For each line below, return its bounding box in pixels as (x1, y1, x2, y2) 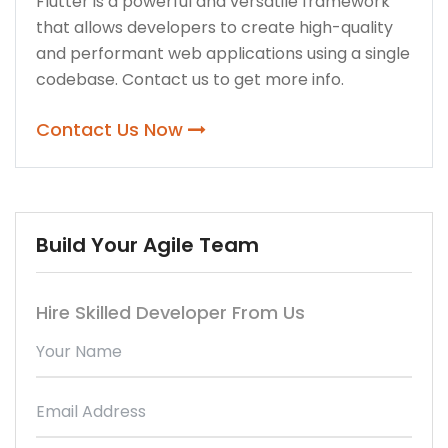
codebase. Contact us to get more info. (36, 67, 344, 91)
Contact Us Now (36, 116, 188, 142)
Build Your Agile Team (36, 230, 259, 259)
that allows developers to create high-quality (36, 15, 393, 39)
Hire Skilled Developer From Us (36, 299, 305, 325)
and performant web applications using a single (36, 41, 410, 65)
